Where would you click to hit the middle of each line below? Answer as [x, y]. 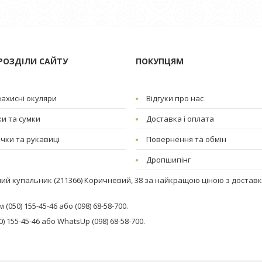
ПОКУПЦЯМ [160, 61]
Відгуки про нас [175, 98]
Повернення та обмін [187, 139]
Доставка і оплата [180, 119]
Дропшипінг [169, 160]
